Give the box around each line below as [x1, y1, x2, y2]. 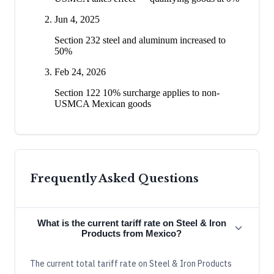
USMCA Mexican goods [54, 98, 151, 109]
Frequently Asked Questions [30, 171, 199, 185]
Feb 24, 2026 [54, 66, 106, 77]
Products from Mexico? [81, 228, 182, 239]
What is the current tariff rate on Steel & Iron [37, 217, 226, 228]
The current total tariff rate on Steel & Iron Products [30, 257, 232, 269]
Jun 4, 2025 [54, 13, 100, 24]
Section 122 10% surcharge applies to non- [54, 87, 220, 98]
